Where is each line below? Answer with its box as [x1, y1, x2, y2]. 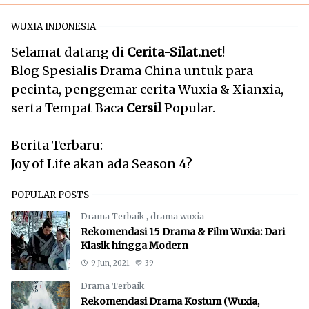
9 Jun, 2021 [90, 258, 130, 268]
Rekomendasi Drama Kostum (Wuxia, [81, 295, 259, 308]
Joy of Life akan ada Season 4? [11, 155, 192, 172]
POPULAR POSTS [11, 188, 89, 201]
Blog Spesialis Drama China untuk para [11, 62, 253, 79]
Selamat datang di [11, 43, 127, 60]
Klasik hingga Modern [81, 239, 188, 252]
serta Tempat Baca [11, 99, 126, 116]
